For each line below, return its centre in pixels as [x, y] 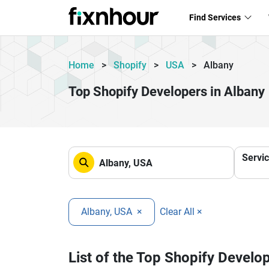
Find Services [216, 17]
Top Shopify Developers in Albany [167, 92]
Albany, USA [108, 212]
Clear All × [181, 212]
